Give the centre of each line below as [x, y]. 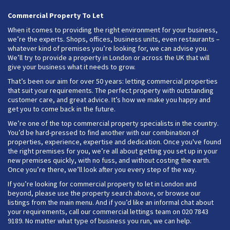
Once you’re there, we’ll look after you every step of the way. [102, 169]
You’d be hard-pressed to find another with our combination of [103, 132]
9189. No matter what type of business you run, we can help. [100, 221]
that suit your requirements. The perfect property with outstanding [111, 90]
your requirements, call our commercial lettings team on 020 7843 [108, 211]
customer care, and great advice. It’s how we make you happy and [109, 99]
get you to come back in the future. [62, 109]
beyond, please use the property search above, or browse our [104, 193]
